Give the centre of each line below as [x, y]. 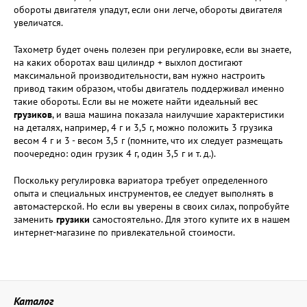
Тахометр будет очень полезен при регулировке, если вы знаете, [152, 49]
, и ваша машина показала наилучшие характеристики [168, 114]
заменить [35, 219]
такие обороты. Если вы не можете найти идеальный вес [136, 101]
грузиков [33, 114]
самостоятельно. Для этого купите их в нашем [190, 219]
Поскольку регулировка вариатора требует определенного [141, 180]
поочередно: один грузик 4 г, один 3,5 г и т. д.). [115, 153]
